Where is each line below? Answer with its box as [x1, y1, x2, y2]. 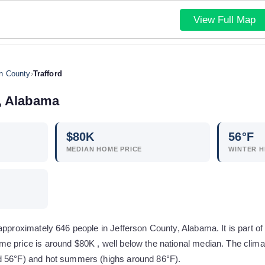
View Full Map [193, 14, 256, 25]
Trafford [33, 69, 62, 78]
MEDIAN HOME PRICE [66, 146, 143, 153]
